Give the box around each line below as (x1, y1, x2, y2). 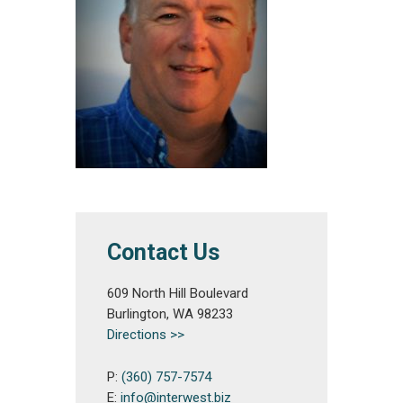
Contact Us (107, 239, 219, 265)
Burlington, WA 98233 (107, 306, 233, 322)
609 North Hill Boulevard (107, 285, 248, 301)
